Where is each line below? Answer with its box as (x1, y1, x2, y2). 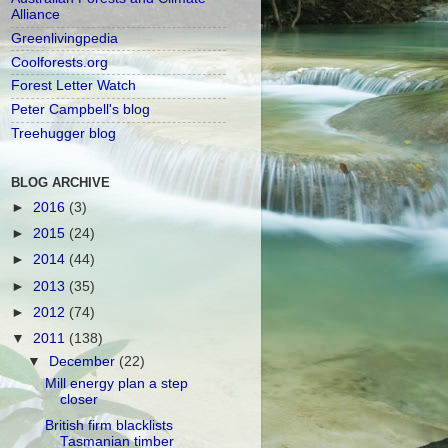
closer (59, 392, 98, 408)
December (49, 353, 120, 369)
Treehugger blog (11, 125, 116, 141)
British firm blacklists (44, 418, 173, 434)
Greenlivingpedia (11, 30, 118, 46)
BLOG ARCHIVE (11, 175, 110, 191)
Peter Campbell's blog (11, 102, 150, 118)
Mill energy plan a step (44, 376, 188, 392)
